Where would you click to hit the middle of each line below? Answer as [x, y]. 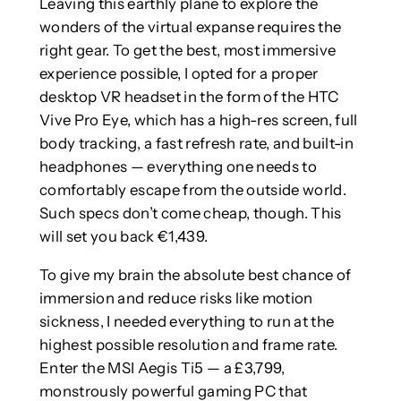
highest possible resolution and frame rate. [188, 344]
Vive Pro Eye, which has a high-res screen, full [198, 119]
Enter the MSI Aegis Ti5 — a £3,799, [162, 367]
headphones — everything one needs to [178, 166]
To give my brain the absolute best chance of [195, 274]
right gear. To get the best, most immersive [188, 50]
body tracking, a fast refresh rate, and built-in [196, 143]
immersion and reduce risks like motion [176, 298]
